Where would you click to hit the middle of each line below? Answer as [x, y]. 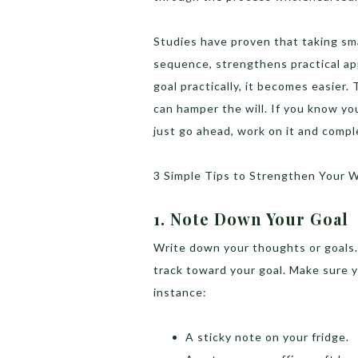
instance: [180, 292]
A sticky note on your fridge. [267, 337]
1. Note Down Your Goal [253, 219]
